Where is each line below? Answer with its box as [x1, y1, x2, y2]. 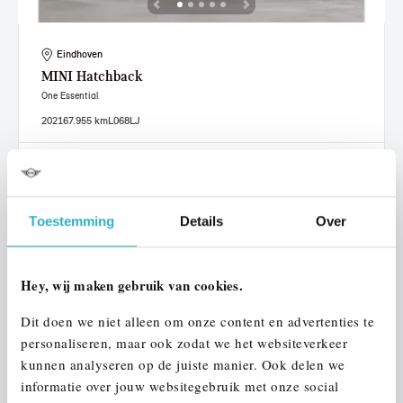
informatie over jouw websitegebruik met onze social [21, 377, 339, 396]
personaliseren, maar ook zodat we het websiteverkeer [21, 334, 347, 353]
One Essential [41, 90, 99, 102]
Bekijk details [42, 185, 112, 200]
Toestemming [29, 213, 115, 229]
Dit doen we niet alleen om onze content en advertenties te [21, 312, 374, 331]
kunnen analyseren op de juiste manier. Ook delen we [21, 355, 345, 374]
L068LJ [108, 114, 139, 127]
